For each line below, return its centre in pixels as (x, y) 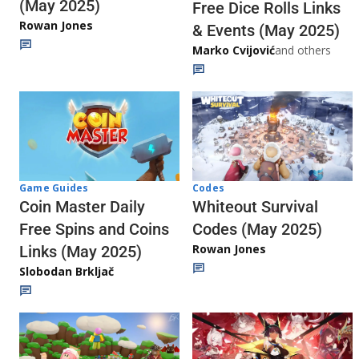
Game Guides (54, 188)
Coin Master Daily (82, 207)
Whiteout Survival (255, 206)
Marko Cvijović (234, 50)
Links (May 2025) (81, 252)
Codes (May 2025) (257, 229)
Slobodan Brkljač (67, 272)
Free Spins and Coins (94, 230)
